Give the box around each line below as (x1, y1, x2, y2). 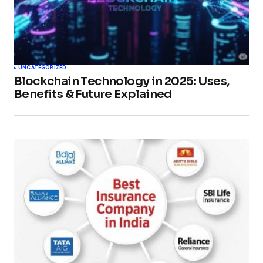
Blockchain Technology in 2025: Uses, (14, 73, 230, 89)
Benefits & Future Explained (14, 86, 172, 102)
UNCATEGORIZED (18, 63, 67, 71)
